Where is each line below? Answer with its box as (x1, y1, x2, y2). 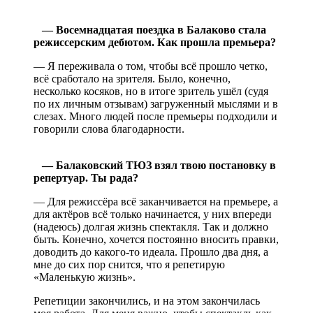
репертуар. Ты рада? (34, 171, 138, 184)
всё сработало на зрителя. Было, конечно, (34, 72, 231, 85)
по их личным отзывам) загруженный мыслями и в (34, 97, 278, 110)
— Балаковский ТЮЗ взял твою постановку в (36, 159, 276, 171)
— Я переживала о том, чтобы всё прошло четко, (34, 59, 268, 72)
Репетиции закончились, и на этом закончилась (34, 294, 260, 307)
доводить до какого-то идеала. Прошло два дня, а (34, 245, 268, 258)
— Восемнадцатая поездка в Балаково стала (42, 23, 266, 36)
